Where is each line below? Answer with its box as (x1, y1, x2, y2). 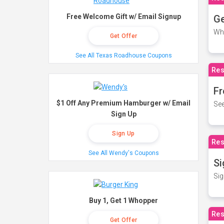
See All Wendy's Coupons (88, 149, 159, 156)
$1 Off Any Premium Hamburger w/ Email (56, 99, 190, 107)
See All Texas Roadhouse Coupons (75, 52, 172, 59)
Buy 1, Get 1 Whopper (89, 196, 158, 204)
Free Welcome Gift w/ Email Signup (66, 12, 181, 20)
